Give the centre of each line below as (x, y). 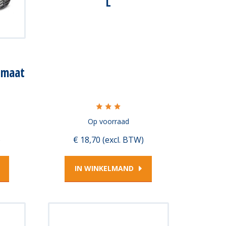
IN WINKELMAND (104, 168)
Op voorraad (108, 121)
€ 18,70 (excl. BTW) (108, 139)
